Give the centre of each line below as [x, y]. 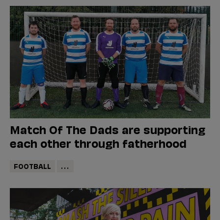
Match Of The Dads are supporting [108, 129]
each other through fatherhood [98, 143]
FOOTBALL [32, 165]
